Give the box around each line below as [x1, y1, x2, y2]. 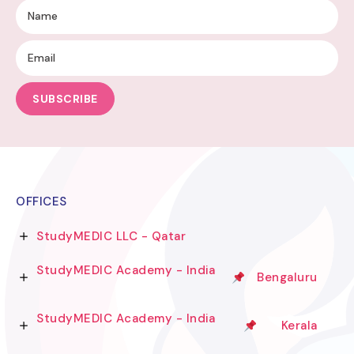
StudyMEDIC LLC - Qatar [141, 228, 186, 245]
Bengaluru [257, 269, 318, 286]
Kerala [281, 318, 318, 334]
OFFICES [16, 194, 67, 210]
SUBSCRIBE [32, 91, 98, 106]
